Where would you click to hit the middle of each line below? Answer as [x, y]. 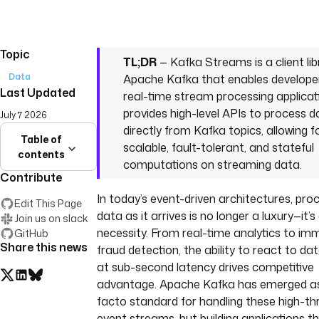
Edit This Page [48, 203]
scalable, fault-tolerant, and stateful [219, 147]
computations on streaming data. [213, 164]
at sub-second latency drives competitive [205, 267]
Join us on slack [51, 218]
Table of [41, 139]
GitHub [31, 233]
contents [41, 154]
